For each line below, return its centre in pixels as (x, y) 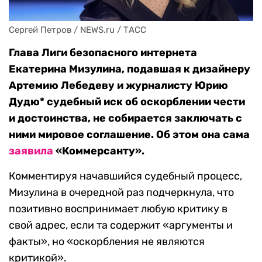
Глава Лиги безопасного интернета (103, 53)
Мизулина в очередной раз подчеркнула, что (121, 193)
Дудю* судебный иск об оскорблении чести (127, 102)
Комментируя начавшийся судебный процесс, (125, 176)
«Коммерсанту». (99, 151)
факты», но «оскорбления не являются (107, 242)
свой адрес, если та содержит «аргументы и (121, 225)
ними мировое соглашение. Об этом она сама (129, 135)
